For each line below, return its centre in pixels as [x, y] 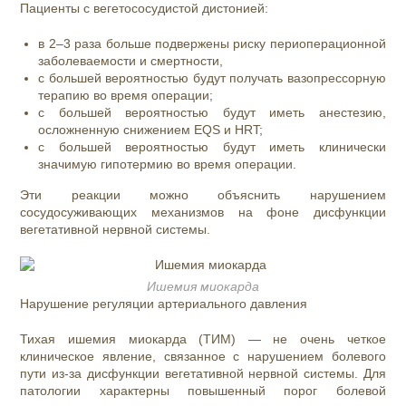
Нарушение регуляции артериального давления [164, 304]
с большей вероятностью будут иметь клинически [212, 147]
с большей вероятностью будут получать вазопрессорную [212, 78]
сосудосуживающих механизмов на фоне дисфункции [203, 212]
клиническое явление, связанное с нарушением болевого [203, 356]
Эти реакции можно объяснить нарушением [203, 195]
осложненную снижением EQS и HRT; [151, 130]
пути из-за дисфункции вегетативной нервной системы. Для [203, 373]
